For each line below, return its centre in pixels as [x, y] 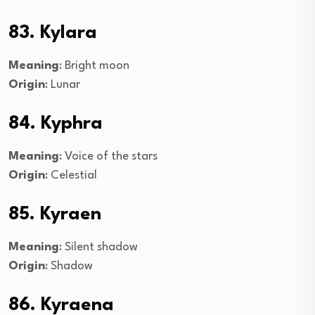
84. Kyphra [56, 123]
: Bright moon [94, 65]
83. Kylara [53, 33]
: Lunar [63, 84]
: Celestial [71, 175]
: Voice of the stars [108, 156]
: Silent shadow [98, 247]
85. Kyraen [55, 214]
